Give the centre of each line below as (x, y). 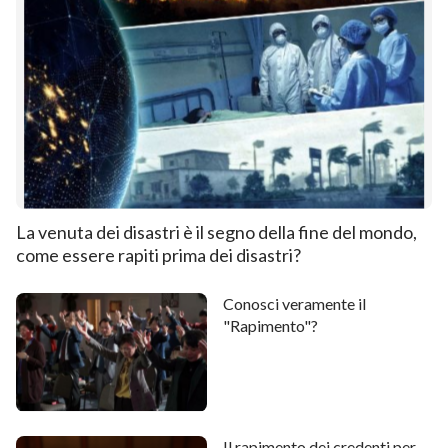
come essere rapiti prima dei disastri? (158, 254)
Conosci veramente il (295, 303)
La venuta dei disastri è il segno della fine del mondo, (216, 231)
